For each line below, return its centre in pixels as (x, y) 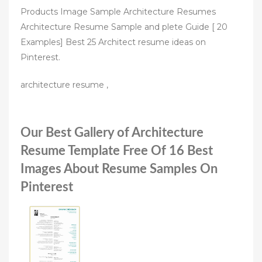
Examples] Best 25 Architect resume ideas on (113, 42)
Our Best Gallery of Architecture (112, 132)
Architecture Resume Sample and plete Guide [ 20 (124, 27)
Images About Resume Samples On (119, 169)
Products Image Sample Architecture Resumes (118, 11)
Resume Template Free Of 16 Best (117, 151)
